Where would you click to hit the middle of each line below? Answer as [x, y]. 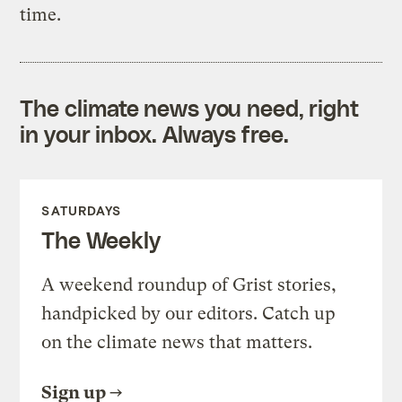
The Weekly [101, 239]
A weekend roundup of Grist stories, [189, 284]
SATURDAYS [82, 210]
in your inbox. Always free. [154, 133]
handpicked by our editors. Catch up [189, 313]
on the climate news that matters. [177, 342]
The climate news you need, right [190, 107]
